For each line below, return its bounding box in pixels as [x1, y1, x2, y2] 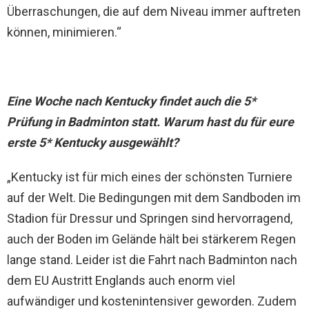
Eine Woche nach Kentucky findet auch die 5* [7, 94, 256, 108]
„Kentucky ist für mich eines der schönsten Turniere [7, 170, 292, 184]
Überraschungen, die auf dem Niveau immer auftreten [7, 4, 301, 19]
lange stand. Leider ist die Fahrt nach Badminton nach [7, 252, 297, 267]
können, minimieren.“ [7, 25, 121, 39]
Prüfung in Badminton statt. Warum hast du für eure [7, 114, 294, 129]
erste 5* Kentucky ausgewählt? [7, 135, 179, 150]
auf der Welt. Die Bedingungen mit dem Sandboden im [7, 190, 301, 205]
